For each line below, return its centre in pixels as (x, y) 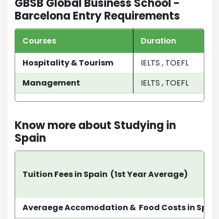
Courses (39, 41)
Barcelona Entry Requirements (97, 16)
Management (51, 83)
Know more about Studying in (95, 125)
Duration (158, 41)
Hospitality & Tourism (68, 63)
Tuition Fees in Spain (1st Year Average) (105, 174)
